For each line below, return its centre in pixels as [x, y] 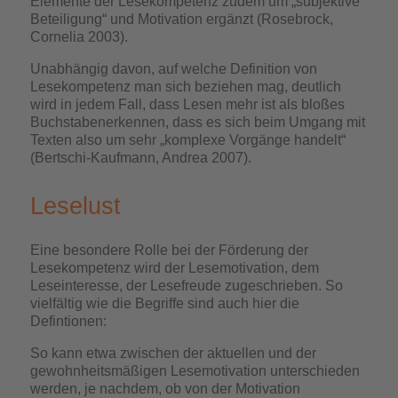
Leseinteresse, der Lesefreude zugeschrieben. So [187, 286]
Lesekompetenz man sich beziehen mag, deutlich [186, 87]
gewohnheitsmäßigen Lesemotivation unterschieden [195, 371]
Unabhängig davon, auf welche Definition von [174, 69]
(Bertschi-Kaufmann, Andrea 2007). [141, 158]
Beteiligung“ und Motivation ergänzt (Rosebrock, [182, 19]
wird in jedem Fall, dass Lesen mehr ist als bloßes [188, 104]
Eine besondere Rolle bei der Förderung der [170, 250]
